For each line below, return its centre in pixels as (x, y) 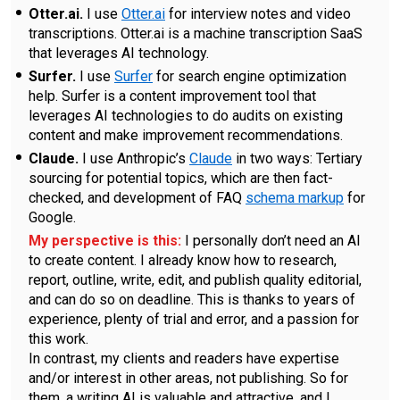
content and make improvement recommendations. (186, 136)
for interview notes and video (258, 14)
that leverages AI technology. (119, 54)
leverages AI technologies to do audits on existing (186, 116)
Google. (52, 218)
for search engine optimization (250, 77)
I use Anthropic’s (134, 159)
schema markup (295, 198)
